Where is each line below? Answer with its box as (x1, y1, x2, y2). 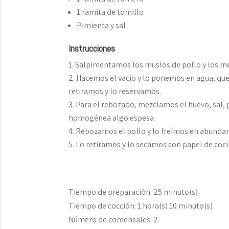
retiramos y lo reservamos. (68, 86, 162, 97)
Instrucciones (68, 42, 116, 54)
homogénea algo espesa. (68, 112, 156, 123)
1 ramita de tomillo (77, 7, 144, 17)
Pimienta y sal (77, 20, 126, 31)
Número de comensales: (68, 214, 154, 225)
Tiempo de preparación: (68, 187, 152, 197)
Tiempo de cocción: (68, 200, 136, 211)
